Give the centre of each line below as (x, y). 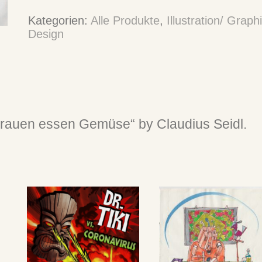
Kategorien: (60, 20)
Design (46, 34)
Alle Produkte (125, 20)
